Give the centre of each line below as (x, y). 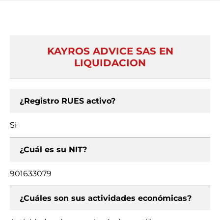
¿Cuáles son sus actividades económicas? (106, 198)
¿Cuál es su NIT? (53, 150)
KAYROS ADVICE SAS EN (110, 51)
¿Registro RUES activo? (68, 101)
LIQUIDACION (110, 63)
